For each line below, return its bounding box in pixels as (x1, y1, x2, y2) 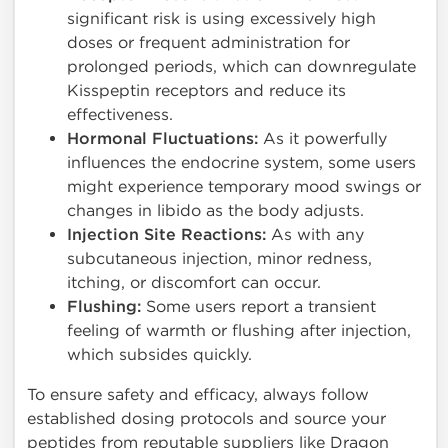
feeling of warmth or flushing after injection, (67, 321, 411, 341)
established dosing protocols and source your (27, 409, 386, 429)
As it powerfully (258, 129, 387, 149)
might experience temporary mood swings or (67, 177, 421, 197)
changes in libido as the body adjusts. (67, 201, 364, 221)
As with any (266, 225, 364, 245)
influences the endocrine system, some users (67, 153, 416, 173)
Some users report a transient (141, 297, 376, 317)
